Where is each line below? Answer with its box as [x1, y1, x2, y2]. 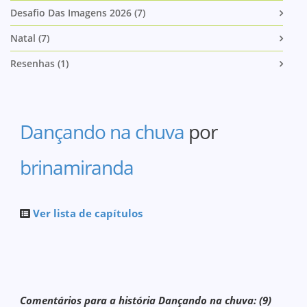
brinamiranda [20, 154, 134, 180]
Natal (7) [10, 32, 49, 45]
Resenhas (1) [10, 57, 69, 70]
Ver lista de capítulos [33, 206, 143, 220]
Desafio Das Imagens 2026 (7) [10, 6, 145, 19]
